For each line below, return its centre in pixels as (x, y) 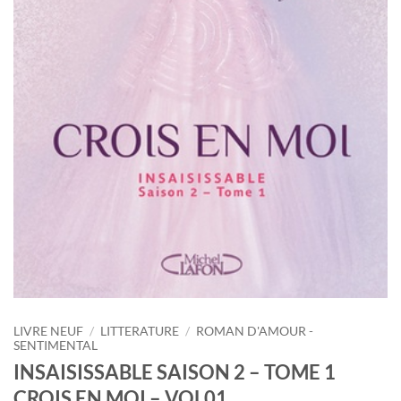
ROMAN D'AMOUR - (255, 332)
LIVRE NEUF (48, 332)
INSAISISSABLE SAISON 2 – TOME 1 (175, 371)
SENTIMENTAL (55, 346)
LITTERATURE (140, 332)
